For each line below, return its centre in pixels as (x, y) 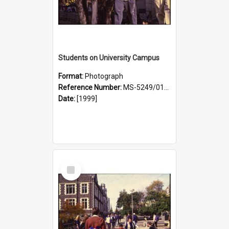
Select (74, 164)
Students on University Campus (109, 58)
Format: (72, 76)
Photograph (104, 76)
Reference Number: (91, 87)
